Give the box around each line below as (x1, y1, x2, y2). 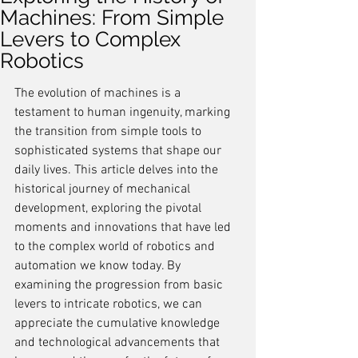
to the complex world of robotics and (14, 239, 218, 255)
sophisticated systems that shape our (14, 143, 225, 159)
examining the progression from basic (14, 277, 226, 293)
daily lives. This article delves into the (14, 162, 221, 178)
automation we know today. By (14, 258, 184, 274)
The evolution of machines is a (14, 86, 184, 101)
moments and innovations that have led (14, 220, 234, 236)
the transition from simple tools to (14, 124, 205, 140)
